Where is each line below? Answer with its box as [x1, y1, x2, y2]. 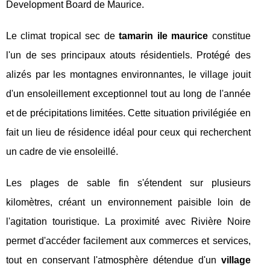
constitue [208, 30, 251, 41]
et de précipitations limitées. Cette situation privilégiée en [6, 107, 251, 118]
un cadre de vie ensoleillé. [6, 146, 118, 157]
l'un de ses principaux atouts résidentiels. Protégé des [6, 49, 251, 60]
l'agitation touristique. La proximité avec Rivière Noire [6, 216, 251, 227]
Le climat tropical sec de [6, 30, 119, 41]
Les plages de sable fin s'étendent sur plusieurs [6, 177, 251, 188]
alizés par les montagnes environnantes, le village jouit [6, 69, 251, 80]
